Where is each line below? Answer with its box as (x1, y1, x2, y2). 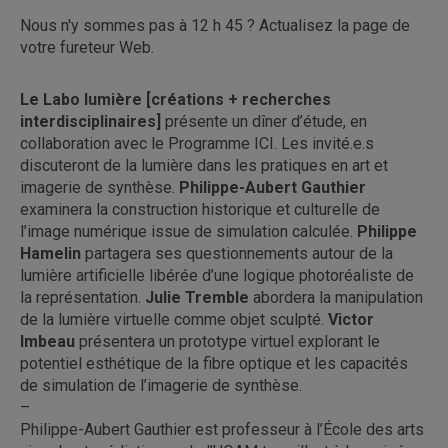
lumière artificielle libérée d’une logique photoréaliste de (20, 265, 414, 285)
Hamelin (20, 243, 81, 263)
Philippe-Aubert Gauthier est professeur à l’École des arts (20, 419, 424, 439)
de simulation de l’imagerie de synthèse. (20, 375, 302, 395)
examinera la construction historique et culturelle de (20, 199, 380, 219)
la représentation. (20, 287, 145, 307)
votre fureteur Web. (20, 37, 154, 57)
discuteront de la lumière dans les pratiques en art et (20, 155, 388, 175)
